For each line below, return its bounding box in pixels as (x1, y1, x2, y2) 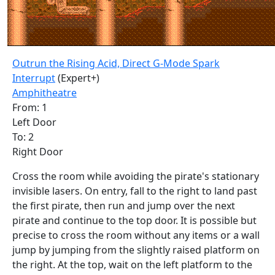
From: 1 (12, 101, 47, 114)
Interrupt (12, 71, 55, 85)
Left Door (12, 115, 56, 129)
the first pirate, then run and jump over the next (12, 199, 235, 212)
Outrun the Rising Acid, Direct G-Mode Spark (12, 56, 220, 70)
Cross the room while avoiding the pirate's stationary (12, 169, 259, 183)
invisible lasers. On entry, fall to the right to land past (12, 184, 257, 198)
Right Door (12, 145, 63, 158)
